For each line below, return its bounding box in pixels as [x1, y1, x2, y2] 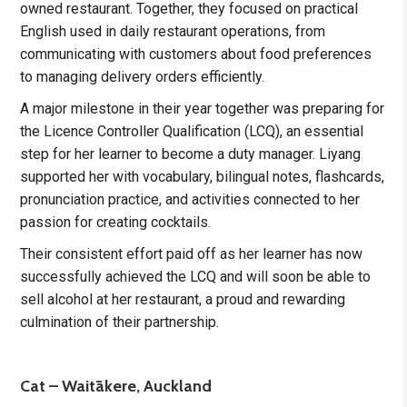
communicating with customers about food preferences [20, 45, 372, 64]
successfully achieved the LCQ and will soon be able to [20, 268, 372, 286]
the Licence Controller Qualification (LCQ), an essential [20, 123, 364, 141]
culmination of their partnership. [20, 313, 220, 332]
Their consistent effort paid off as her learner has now [20, 245, 363, 263]
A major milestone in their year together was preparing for [20, 100, 385, 118]
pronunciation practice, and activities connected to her [20, 191, 361, 209]
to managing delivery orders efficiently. [20, 68, 265, 86]
